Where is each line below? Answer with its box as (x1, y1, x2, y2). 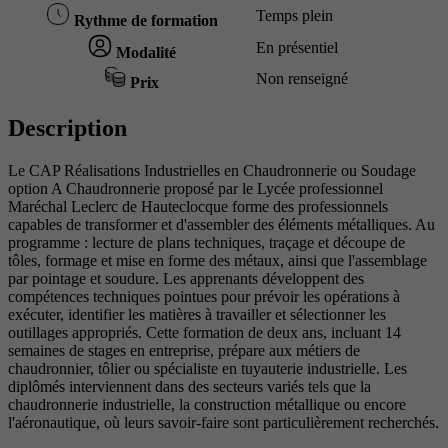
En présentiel (256, 39, 338, 57)
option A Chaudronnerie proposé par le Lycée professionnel (8, 180, 383, 198)
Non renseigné (256, 70, 348, 88)
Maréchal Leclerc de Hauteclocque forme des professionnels (8, 198, 388, 216)
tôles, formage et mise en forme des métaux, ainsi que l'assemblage (8, 252, 427, 270)
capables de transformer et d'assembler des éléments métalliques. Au (8, 216, 435, 234)
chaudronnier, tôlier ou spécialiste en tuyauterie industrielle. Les (8, 360, 407, 378)
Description (8, 115, 127, 142)
